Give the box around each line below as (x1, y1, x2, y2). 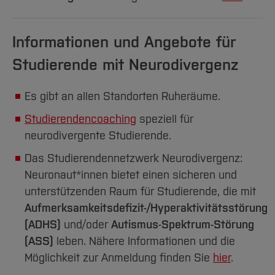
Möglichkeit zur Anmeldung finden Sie (25, 251, 213, 265)
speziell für (136, 112, 193, 126)
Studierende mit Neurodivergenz (12, 55, 238, 74)
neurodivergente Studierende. (25, 129, 171, 142)
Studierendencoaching (25, 112, 136, 126)
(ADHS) (25, 218, 64, 231)
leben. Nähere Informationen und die (56, 234, 235, 248)
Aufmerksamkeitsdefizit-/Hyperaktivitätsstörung (25, 201, 268, 215)
